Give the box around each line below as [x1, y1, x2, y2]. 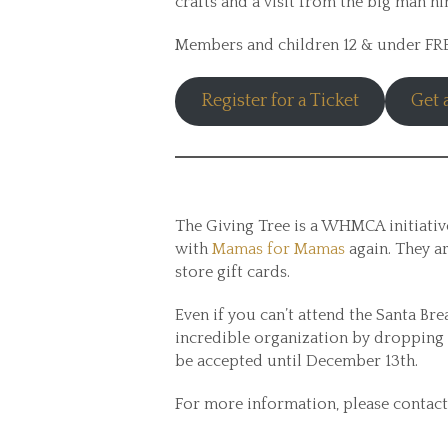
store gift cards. [175, 263, 294, 281]
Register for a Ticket [200, 91, 359, 111]
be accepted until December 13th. [175, 352, 422, 370]
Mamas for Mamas [212, 240, 345, 258]
